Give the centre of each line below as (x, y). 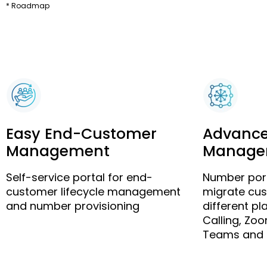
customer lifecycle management (93, 192)
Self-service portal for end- (79, 178)
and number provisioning (73, 206)
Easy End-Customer (81, 134)
